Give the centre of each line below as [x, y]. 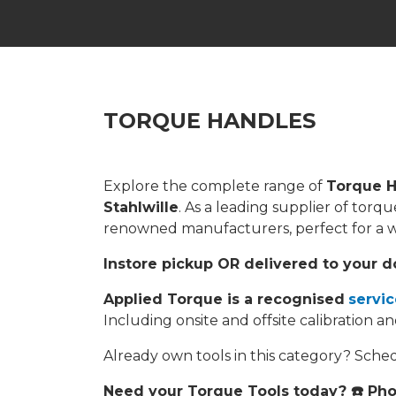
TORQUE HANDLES [209, 121]
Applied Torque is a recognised [224, 299]
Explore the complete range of [215, 186]
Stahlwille [141, 207]
